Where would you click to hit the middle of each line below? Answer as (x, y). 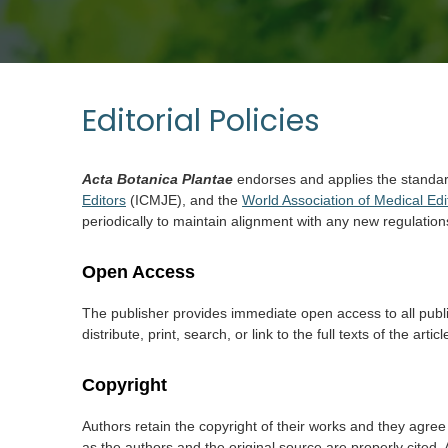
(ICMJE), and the (184, 200)
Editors (104, 200)
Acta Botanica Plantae (157, 179)
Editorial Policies (201, 121)
